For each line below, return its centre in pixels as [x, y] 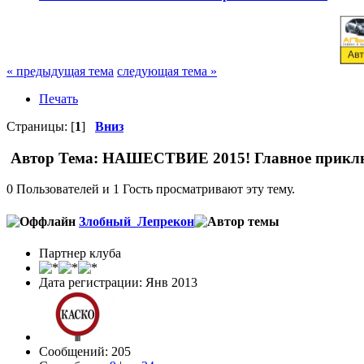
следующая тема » [167, 71]
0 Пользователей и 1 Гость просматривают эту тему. [151, 189]
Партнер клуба [80, 253]
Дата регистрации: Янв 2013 [118, 282]
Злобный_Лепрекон [136, 221]
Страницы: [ [41, 126]
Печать [58, 98]
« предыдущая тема [60, 71]
